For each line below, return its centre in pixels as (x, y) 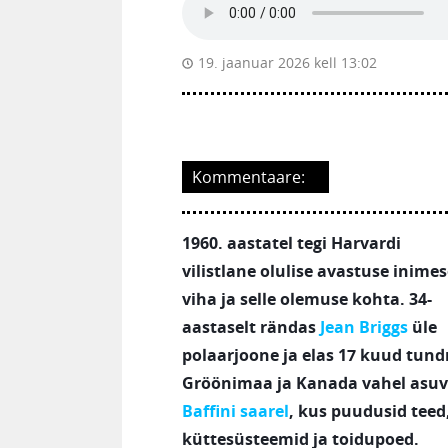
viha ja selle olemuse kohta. (295, 299)
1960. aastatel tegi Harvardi (291, 243)
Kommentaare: (248, 177)
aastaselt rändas (251, 327)
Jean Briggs (364, 327)
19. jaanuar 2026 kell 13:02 (287, 62)
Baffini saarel (235, 411)
